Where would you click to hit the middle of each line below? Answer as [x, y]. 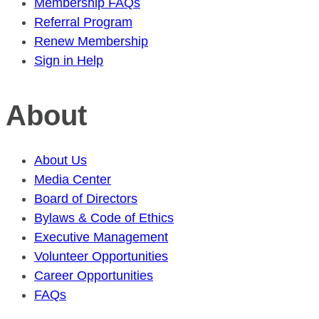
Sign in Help [69, 60]
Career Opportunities [94, 275]
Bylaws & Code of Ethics [104, 218]
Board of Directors [86, 198]
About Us [61, 160]
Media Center [73, 179]
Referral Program [83, 22]
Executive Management [101, 237]
